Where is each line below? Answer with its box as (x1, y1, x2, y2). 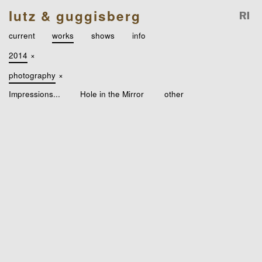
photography (8, 69, 56, 81)
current (8, 29, 35, 41)
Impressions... (8, 88, 60, 100)
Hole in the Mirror (80, 88, 144, 100)
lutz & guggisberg (8, 6, 141, 25)
